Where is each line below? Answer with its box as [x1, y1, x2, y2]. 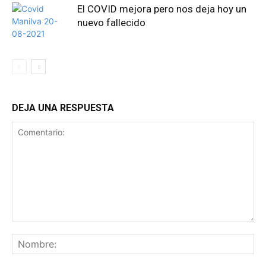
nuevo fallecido [77, 16, 145, 28]
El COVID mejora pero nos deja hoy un [77, 2, 246, 15]
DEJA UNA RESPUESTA [12, 102, 114, 113]
